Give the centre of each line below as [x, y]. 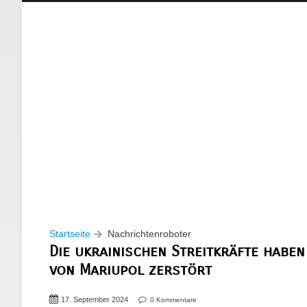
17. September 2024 [95, 299]
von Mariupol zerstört [131, 269]
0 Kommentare [173, 299]
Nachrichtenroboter [149, 233]
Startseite [70, 233]
